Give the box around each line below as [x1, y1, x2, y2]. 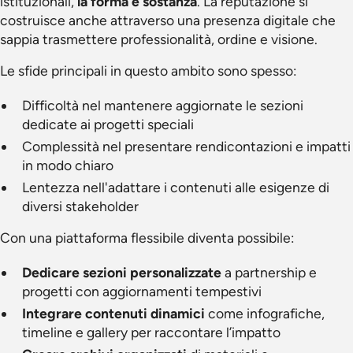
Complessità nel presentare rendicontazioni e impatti [22, 138, 351, 154]
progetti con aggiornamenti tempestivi [22, 283, 262, 299]
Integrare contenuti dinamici [22, 305, 205, 321]
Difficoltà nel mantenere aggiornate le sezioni [22, 97, 303, 113]
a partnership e [221, 264, 317, 281]
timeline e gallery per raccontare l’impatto [22, 324, 281, 340]
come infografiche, [205, 305, 325, 321]
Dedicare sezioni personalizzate [22, 264, 221, 281]
